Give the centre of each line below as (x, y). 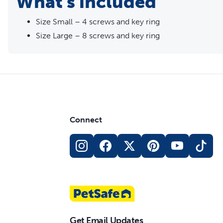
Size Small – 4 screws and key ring (98, 22)
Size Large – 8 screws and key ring (98, 36)
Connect (86, 120)
